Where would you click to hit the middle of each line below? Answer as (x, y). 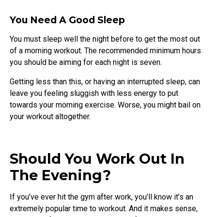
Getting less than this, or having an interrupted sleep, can (105, 82)
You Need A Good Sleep (67, 20)
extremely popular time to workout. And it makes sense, (104, 208)
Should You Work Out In (97, 158)
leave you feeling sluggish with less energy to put (94, 93)
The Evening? (60, 175)
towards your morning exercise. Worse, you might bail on (105, 105)
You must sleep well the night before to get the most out (105, 39)
